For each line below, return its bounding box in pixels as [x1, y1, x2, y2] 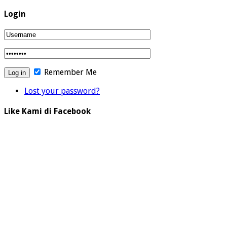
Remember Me [42, 67, 97, 77]
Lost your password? [24, 86, 100, 96]
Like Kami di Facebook [4, 106, 91, 117]
